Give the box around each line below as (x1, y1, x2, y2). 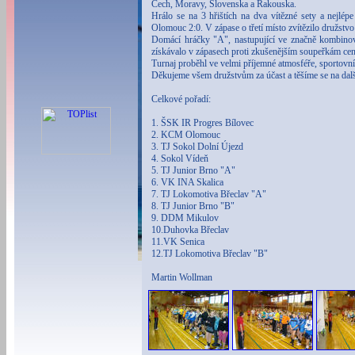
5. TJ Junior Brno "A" (151, 165, 235, 176)
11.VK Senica (151, 236, 204, 247)
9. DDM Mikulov (151, 212, 219, 223)
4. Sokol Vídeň (151, 153, 208, 164)
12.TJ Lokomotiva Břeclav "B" (151, 248, 268, 259)
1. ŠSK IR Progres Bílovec (151, 117, 254, 128)
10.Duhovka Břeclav (151, 224, 229, 235)
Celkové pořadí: (151, 94, 211, 105)
